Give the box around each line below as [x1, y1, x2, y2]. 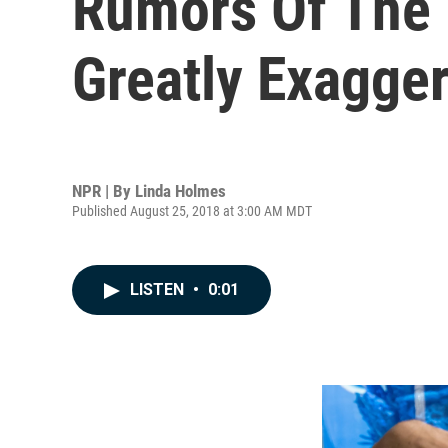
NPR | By [72, 180, 135, 201]
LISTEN [130, 280, 188, 299]
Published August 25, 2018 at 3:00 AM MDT [72, 202, 312, 219]
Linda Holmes [135, 180, 226, 201]
